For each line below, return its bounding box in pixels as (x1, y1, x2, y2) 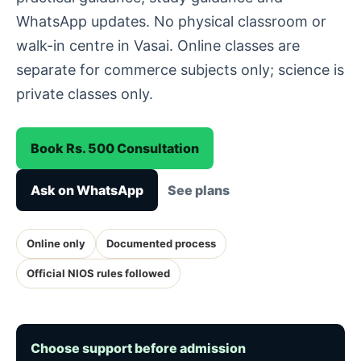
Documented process (106, 237, 216, 250)
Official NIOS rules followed (27, 267, 170, 280)
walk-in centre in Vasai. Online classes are (16, 37, 300, 54)
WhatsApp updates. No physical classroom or (16, 13, 326, 30)
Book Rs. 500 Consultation (31, 140, 199, 156)
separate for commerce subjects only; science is (16, 61, 344, 78)
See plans (168, 182, 230, 198)
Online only (27, 237, 85, 250)
